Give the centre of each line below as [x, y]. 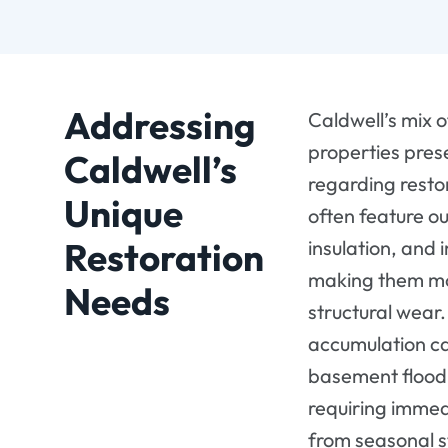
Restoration [163, 257]
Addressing [159, 125]
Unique [123, 213]
